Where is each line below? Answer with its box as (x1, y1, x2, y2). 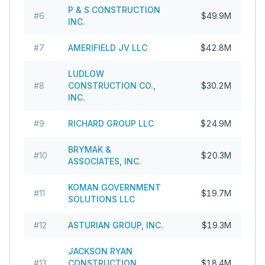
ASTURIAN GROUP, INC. (68, 220, 163, 230)
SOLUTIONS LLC (68, 194, 135, 204)
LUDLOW (68, 69, 104, 79)
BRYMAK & (68, 144, 111, 154)
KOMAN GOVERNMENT (68, 182, 161, 192)
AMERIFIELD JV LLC (68, 43, 147, 53)
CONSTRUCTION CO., (68, 80, 156, 91)
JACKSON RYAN (68, 246, 132, 256)
